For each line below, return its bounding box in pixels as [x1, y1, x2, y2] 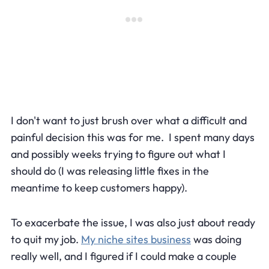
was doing [190, 232, 241, 246]
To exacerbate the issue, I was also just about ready [10, 215, 255, 229]
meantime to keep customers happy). [10, 180, 187, 195]
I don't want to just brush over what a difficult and [10, 113, 247, 127]
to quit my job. [10, 232, 81, 246]
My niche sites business [80, 232, 191, 246]
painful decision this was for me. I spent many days [10, 130, 255, 144]
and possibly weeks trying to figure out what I [10, 147, 226, 161]
